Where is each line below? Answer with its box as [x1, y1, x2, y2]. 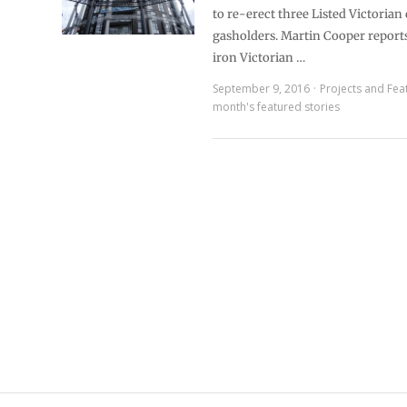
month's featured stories [213, 99, 341, 114]
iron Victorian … [213, 50, 306, 65]
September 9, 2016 [213, 81, 311, 96]
